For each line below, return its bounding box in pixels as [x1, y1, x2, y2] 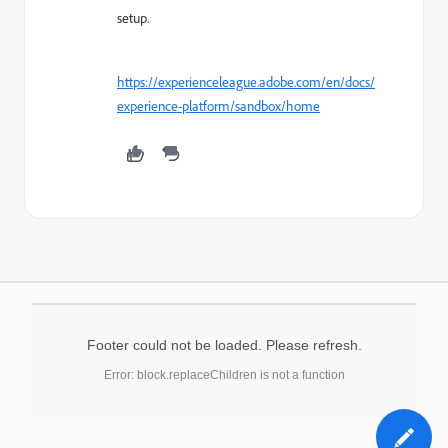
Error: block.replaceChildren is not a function [103, 368, 345, 382]
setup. [117, 9, 149, 27]
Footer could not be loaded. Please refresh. [86, 337, 362, 353]
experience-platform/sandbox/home [117, 97, 320, 115]
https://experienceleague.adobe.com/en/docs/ [117, 73, 375, 91]
